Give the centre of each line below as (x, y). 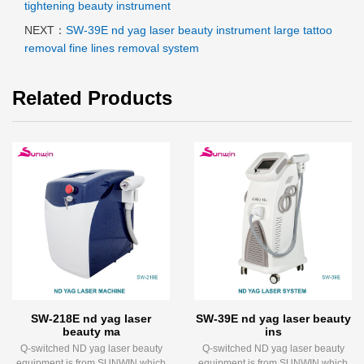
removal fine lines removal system (112, 48)
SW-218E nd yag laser (91, 319)
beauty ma (91, 332)
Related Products (92, 98)
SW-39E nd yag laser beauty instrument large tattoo (199, 30)
